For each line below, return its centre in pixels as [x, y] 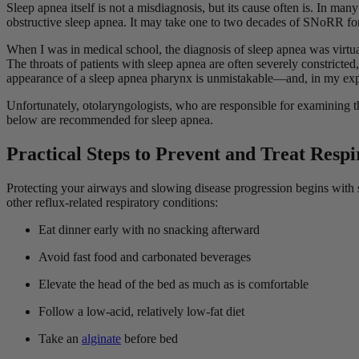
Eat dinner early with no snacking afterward [151, 229]
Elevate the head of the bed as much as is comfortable [175, 284]
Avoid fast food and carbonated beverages [146, 256]
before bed [151, 338]
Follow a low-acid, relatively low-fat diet [143, 311]
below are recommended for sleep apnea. [111, 120]
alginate [101, 338]
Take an [60, 338]
